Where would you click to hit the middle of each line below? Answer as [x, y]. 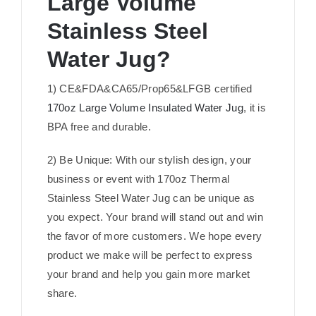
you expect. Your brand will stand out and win [155, 217]
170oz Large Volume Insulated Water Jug [145, 108]
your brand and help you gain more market [148, 274]
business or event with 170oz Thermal [138, 179]
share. [62, 293]
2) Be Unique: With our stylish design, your [149, 160]
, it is [255, 108]
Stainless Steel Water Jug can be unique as [151, 198]
